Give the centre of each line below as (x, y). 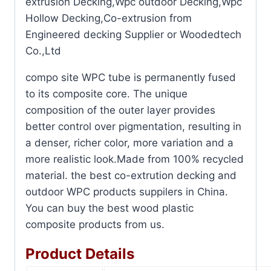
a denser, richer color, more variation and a (129, 142)
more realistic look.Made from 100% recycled (135, 159)
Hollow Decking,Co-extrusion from (109, 18)
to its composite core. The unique (106, 93)
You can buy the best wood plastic (109, 208)
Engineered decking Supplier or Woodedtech (133, 34)
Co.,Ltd (43, 51)
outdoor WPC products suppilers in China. (127, 191)
